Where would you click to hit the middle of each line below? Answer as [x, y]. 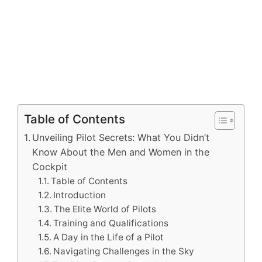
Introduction [80, 195]
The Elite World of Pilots [105, 209]
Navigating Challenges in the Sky [124, 251]
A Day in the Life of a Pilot [109, 237]
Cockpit [50, 167]
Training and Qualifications [111, 223]
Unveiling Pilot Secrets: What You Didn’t [121, 137]
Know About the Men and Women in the [121, 152]
